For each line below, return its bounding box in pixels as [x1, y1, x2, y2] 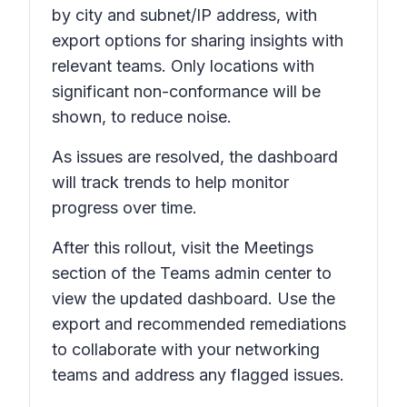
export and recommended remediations [52, 314, 346, 333]
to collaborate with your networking [52, 340, 320, 359]
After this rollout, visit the [52, 238, 243, 257]
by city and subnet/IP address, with [52, 5, 317, 25]
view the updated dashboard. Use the [52, 289, 335, 308]
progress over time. [52, 198, 197, 217]
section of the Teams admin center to [52, 263, 332, 283]
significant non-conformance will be [52, 82, 321, 101]
